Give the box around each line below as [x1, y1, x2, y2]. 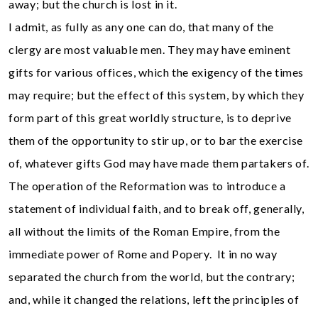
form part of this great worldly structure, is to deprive [9, 110, 292, 124]
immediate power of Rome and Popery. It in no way [9, 246, 278, 261]
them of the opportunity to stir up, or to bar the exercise [9, 133, 304, 147]
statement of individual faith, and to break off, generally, [9, 201, 305, 215]
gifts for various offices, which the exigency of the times [9, 65, 305, 79]
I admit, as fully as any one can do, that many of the [9, 19, 274, 33]
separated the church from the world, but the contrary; [9, 269, 295, 283]
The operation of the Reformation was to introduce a [9, 178, 286, 192]
